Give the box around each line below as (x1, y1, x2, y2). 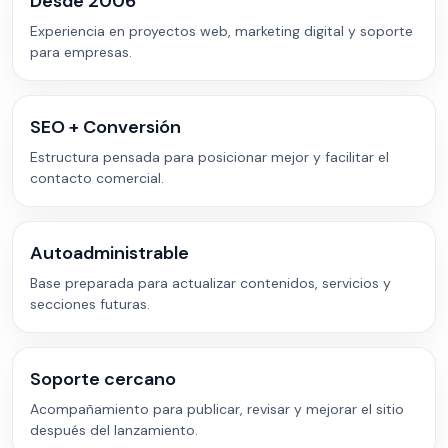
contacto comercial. (30, 169, 164, 187)
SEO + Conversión (30, 115, 181, 139)
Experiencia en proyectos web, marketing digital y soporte (30, 22, 413, 40)
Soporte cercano (30, 367, 176, 391)
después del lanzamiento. (30, 421, 198, 439)
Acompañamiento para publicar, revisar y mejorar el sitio (30, 400, 404, 418)
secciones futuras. (30, 295, 150, 313)
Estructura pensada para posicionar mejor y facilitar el (30, 148, 389, 166)
